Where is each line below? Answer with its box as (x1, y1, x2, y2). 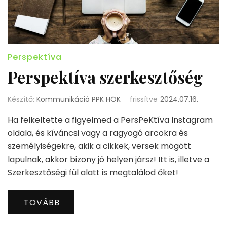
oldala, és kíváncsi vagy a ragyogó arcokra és (8, 127, 188, 139)
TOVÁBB (24, 197, 60, 209)
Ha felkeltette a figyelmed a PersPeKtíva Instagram (8, 114, 213, 126)
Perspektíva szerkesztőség (8, 66, 203, 88)
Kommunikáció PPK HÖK (36, 94, 121, 105)
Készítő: (8, 94, 36, 105)
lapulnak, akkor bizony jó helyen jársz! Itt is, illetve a (8, 154, 209, 166)
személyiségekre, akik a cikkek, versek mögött (8, 140, 191, 153)
